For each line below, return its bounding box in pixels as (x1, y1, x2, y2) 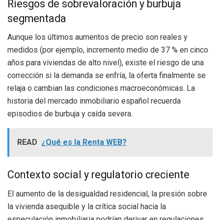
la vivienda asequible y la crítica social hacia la (7, 201, 166, 211)
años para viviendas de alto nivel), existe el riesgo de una (7, 58, 204, 68)
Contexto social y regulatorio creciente (7, 168, 190, 181)
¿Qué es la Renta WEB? (41, 137, 127, 147)
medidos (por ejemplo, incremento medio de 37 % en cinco (7, 45, 208, 55)
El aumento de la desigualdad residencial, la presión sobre (7, 189, 207, 198)
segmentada (7, 12, 66, 25)
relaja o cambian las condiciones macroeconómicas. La (7, 83, 195, 93)
